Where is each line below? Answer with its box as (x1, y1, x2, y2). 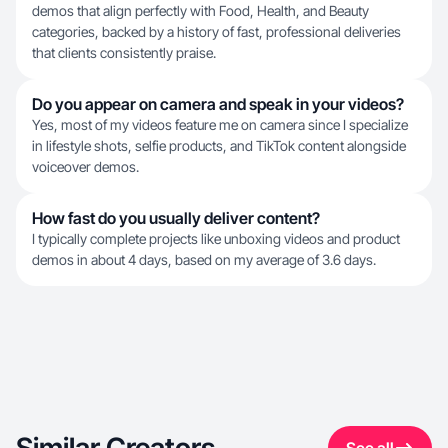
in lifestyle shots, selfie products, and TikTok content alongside (32, 137, 406, 154)
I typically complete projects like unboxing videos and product (32, 230, 400, 247)
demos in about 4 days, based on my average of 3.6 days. (32, 251, 376, 268)
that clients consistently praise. (32, 44, 216, 61)
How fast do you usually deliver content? (32, 208, 320, 228)
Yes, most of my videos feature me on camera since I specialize (32, 116, 408, 133)
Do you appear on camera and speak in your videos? (32, 94, 404, 114)
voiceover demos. (32, 158, 139, 175)
